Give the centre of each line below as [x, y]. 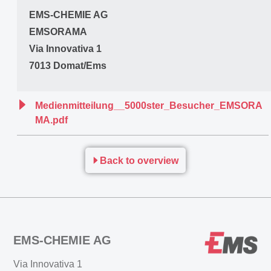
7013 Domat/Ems [68, 66]
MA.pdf [51, 120]
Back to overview [139, 161]
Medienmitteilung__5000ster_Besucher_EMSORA [149, 106]
